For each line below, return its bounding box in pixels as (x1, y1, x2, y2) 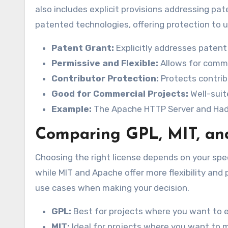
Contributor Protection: (51, 73, 159, 84)
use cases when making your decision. (35, 183, 189, 193)
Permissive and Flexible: (51, 58, 158, 69)
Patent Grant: (51, 43, 114, 53)
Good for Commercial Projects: (51, 89, 188, 99)
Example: (51, 104, 92, 115)
